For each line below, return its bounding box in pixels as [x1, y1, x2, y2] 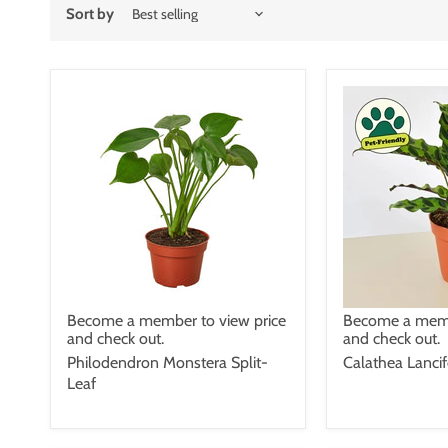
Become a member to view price [67, 310, 286, 330]
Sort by [66, 4, 114, 23]
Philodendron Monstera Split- [67, 352, 268, 372]
